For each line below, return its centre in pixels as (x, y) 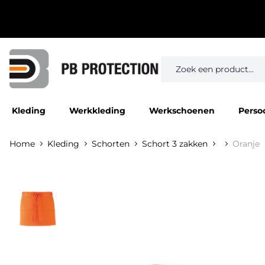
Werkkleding (97, 111)
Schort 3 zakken (175, 144)
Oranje (246, 144)
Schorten (111, 144)
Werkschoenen (182, 111)
